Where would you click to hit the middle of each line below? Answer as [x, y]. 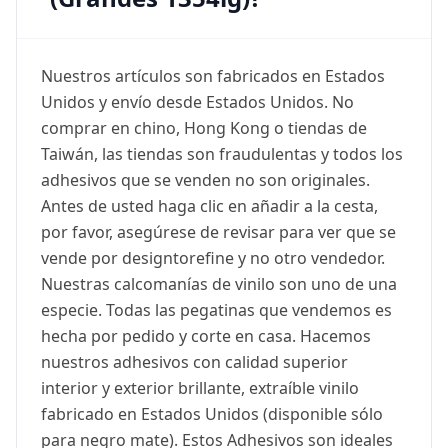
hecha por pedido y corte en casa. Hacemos [206, 336]
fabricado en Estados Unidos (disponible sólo [212, 414]
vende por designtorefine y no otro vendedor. [213, 258]
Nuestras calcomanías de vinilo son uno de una [219, 284]
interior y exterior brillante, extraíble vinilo [200, 388]
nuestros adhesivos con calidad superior [194, 362]
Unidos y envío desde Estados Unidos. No [197, 102]
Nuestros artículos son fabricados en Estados [213, 76]
